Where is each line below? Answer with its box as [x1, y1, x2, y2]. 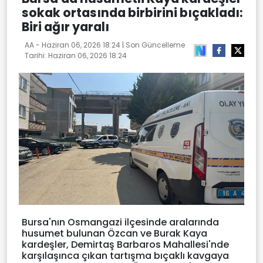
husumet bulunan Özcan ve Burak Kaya [22, 227, 207, 241]
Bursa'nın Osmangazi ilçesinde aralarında [22, 215, 219, 230]
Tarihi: [25, 50, 48, 60]
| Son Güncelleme [120, 39, 185, 50]
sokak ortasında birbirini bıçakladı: [22, 4, 242, 21]
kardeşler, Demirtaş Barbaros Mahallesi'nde [22, 238, 229, 252]
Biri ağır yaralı [22, 18, 109, 35]
